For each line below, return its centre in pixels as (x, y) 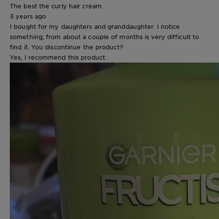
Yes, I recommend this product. (58, 57)
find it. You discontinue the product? (66, 47)
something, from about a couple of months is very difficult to (105, 36)
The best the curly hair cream (56, 6)
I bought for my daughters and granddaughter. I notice (95, 26)
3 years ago (28, 16)
